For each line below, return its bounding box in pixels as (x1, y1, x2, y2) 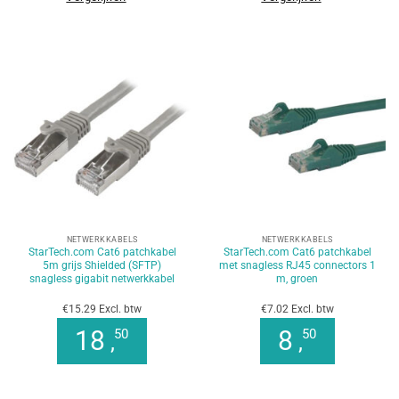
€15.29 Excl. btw (62, 303, 142, 316)
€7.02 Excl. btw (260, 303, 334, 316)
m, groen (276, 273, 318, 286)
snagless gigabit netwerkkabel (29, 273, 175, 286)
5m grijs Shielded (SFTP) (43, 259, 161, 273)
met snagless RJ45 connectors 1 (218, 259, 376, 273)
